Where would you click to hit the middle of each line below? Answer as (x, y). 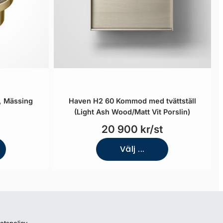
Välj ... (132, 149)
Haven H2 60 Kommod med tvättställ (132, 101)
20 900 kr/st (132, 129)
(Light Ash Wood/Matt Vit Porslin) (132, 112)
